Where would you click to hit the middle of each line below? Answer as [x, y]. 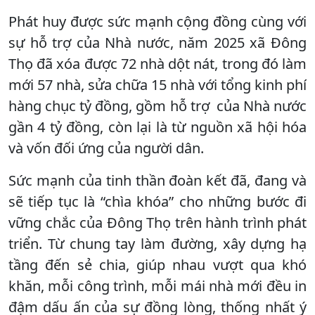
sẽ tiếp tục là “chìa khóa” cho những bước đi [157, 201]
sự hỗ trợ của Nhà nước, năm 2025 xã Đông [157, 42]
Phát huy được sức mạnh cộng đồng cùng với [157, 21]
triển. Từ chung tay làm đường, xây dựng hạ [157, 243]
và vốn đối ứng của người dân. [106, 148]
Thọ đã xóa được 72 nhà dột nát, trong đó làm [157, 63]
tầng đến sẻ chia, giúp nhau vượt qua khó [157, 264]
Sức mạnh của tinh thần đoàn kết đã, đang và [157, 180]
